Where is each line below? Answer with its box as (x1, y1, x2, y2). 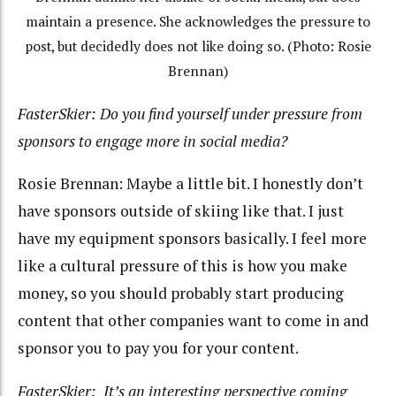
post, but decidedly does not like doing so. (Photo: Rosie (25, 37, 371, 57)
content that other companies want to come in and (18, 310, 369, 331)
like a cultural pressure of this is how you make (18, 255, 347, 277)
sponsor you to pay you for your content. (18, 338, 299, 359)
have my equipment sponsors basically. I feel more (18, 228, 367, 249)
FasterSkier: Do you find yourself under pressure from (18, 103, 362, 124)
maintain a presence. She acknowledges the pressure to (26, 12, 370, 32)
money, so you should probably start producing (18, 283, 344, 304)
